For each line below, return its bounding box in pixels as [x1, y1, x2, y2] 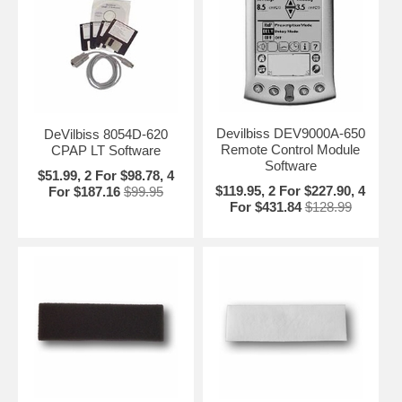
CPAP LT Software [50, 143, 161, 159]
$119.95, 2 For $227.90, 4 [215, 183, 366, 199]
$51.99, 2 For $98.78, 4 [37, 168, 174, 184]
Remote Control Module [221, 142, 361, 158]
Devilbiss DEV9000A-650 [215, 126, 365, 142]
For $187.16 [48, 184, 120, 200]
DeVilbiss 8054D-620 [43, 127, 168, 143]
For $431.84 [229, 199, 301, 215]
